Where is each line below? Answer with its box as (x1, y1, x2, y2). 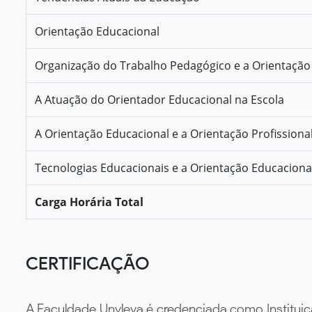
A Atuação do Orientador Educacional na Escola (35, 91, 284, 107)
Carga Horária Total (35, 194, 143, 210)
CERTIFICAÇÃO (26, 252, 149, 274)
